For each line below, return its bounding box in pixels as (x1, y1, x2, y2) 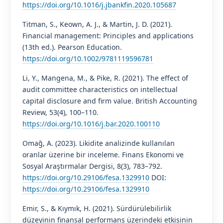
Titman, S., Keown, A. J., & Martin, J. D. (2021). (22, 19, 172, 29)
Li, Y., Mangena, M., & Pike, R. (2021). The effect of (22, 73, 188, 83)
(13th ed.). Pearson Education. (22, 42, 122, 52)
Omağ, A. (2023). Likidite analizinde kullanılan (22, 138, 175, 148)
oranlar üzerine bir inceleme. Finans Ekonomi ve (22, 149, 184, 159)
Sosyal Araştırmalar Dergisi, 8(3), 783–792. (22, 161, 162, 171)
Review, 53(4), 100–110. (22, 107, 99, 117)
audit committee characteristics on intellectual (22, 84, 178, 94)
